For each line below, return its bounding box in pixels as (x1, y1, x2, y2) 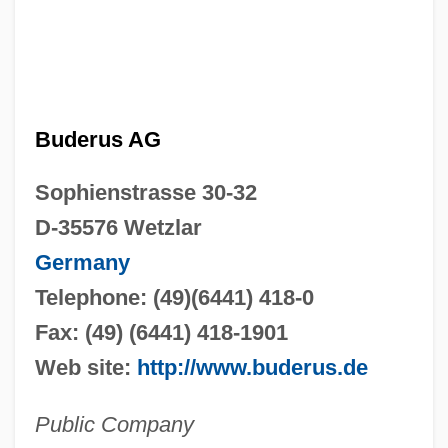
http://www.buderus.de (136, 354, 368, 380)
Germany (34, 249, 130, 275)
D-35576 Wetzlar (34, 214, 202, 240)
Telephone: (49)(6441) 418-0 (34, 284, 314, 310)
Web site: (34, 354, 137, 380)
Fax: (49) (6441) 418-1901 (34, 319, 288, 345)
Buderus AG (34, 126, 161, 152)
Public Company (34, 411, 194, 437)
